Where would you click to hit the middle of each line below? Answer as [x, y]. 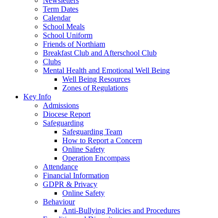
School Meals [64, 27]
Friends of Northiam [74, 44]
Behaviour [59, 202]
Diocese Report [67, 114]
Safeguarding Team [92, 132]
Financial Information [76, 175]
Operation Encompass [96, 158]
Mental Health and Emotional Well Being [106, 70]
